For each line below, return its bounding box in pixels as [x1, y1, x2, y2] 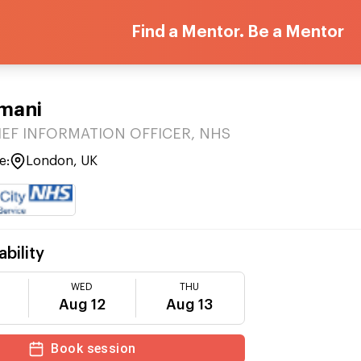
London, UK [26, 155, 98, 168]
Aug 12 [58, 297, 106, 312]
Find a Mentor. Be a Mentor [131, 24, 344, 40]
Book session [51, 341, 136, 356]
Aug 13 [166, 297, 214, 312]
